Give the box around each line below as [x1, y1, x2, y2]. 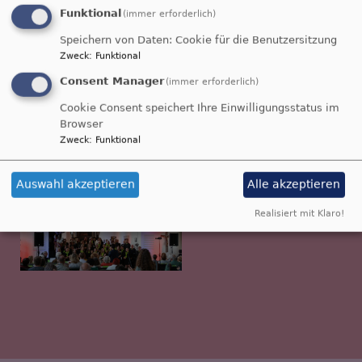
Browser [60, 117, 103, 130]
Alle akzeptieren [247, 177, 341, 191]
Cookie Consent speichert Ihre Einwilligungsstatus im [60, 101, 339, 114]
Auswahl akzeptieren [15, 177, 135, 191]
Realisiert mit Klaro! [255, 208, 344, 219]
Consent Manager [60, 74, 164, 87]
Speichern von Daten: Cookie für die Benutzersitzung [60, 33, 337, 46]
